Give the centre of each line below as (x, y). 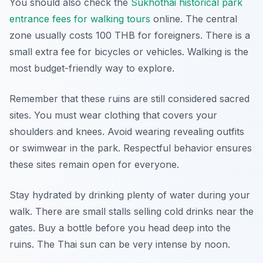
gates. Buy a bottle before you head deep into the (120, 228)
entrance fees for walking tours (80, 19)
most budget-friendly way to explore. (92, 68)
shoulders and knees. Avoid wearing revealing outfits (127, 131)
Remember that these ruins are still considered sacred (129, 99)
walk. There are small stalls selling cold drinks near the (131, 211)
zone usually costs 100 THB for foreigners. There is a (130, 35)
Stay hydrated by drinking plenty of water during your (130, 195)
